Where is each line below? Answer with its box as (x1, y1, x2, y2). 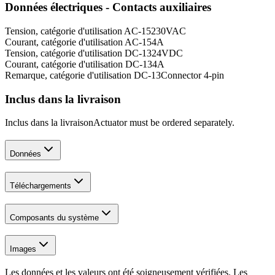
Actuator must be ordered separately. (93, 117, 234, 128)
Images (10, 244, 36, 254)
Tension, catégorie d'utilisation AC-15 (5, 26, 151, 36)
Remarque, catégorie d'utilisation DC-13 (5, 70, 161, 80)
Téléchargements (10, 180, 71, 190)
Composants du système (10, 212, 99, 222)
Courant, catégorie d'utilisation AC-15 (5, 37, 152, 47)
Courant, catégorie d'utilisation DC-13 (5, 59, 152, 69)
